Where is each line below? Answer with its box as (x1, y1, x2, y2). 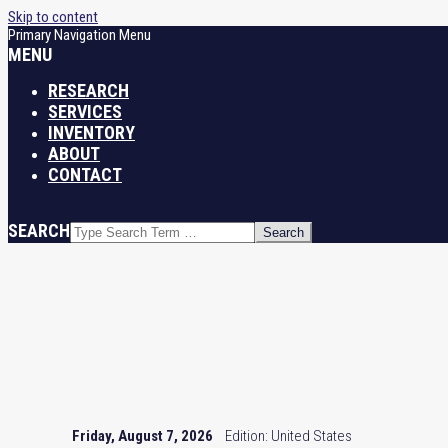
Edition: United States (213, 427, 352, 445)
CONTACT (48, 164, 122, 185)
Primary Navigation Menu (8, 26, 151, 44)
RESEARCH (48, 80, 129, 101)
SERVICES (48, 101, 122, 122)
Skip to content (8, 8, 98, 26)
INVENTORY (48, 122, 135, 143)
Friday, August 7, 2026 (72, 427, 213, 445)
